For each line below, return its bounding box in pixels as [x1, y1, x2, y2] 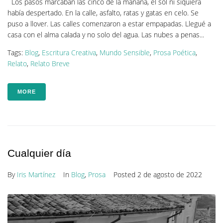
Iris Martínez [17, 170, 55, 180]
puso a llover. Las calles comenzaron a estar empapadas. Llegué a [7, 19, 211, 29]
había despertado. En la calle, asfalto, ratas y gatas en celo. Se [7, 8, 199, 18]
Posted [113, 170, 137, 180]
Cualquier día [7, 147, 71, 159]
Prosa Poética [153, 48, 196, 58]
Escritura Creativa [42, 48, 96, 58]
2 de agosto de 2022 [137, 170, 202, 180]
